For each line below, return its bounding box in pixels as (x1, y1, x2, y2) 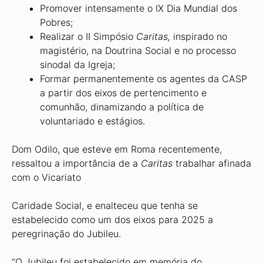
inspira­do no (173, 31, 227, 42)
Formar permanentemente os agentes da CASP (40, 73, 247, 85)
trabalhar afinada (176, 157, 251, 169)
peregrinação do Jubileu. (12, 228, 121, 240)
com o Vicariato (12, 171, 81, 183)
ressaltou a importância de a (12, 157, 141, 169)
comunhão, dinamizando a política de (40, 101, 204, 113)
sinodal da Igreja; (40, 59, 115, 70)
